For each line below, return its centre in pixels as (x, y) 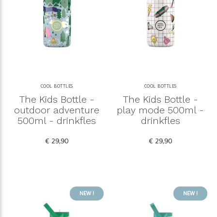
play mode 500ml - (160, 110)
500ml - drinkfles (57, 121)
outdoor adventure (57, 110)
